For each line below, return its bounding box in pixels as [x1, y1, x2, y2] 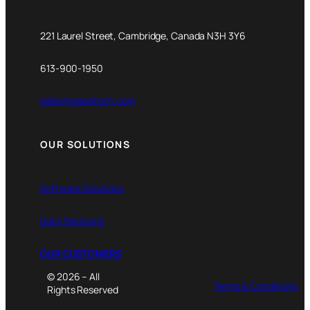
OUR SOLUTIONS [40, 138, 131, 152]
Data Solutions [40, 215, 104, 228]
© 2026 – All [47, 270, 100, 284]
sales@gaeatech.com [40, 93, 136, 107]
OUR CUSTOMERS [40, 247, 122, 261]
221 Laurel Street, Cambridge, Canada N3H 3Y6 [40, 28, 246, 42]
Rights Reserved [47, 283, 118, 297]
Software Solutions [40, 182, 125, 196]
